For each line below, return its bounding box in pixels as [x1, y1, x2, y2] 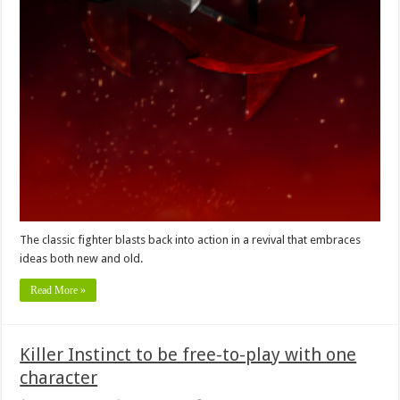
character [20, 367, 98, 389]
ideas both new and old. [20, 252, 144, 266]
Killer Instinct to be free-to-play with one [20, 344, 357, 366]
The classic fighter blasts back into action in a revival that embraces [20, 233, 362, 247]
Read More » [30, 284, 87, 297]
